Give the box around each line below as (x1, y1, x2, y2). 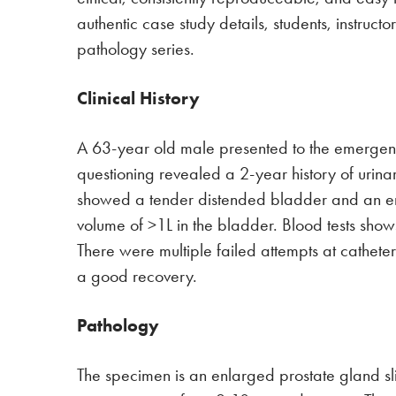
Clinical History (77, 88, 200, 109)
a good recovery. (77, 266, 197, 286)
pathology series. (77, 39, 194, 59)
